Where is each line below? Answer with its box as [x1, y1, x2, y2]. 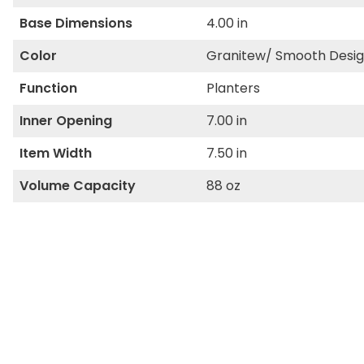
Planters [206, 79, 260, 97]
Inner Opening [19, 111, 112, 130]
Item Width [19, 144, 92, 162]
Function [19, 79, 77, 97]
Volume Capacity [19, 176, 136, 195]
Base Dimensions [19, 14, 132, 32]
